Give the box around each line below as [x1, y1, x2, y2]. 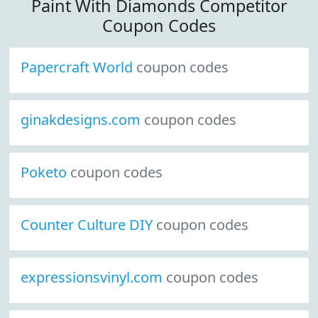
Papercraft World [21, 57, 136, 77]
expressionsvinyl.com [21, 268, 166, 287]
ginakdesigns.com [21, 110, 144, 129]
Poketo [21, 163, 70, 182]
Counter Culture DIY [21, 215, 156, 234]
